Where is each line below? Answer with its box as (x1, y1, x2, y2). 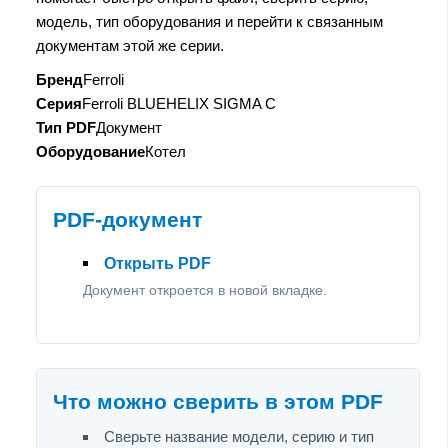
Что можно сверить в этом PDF (53, 389, 383, 414)
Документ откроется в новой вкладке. (83, 281, 327, 298)
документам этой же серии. (36, 36, 224, 54)
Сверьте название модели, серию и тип (104, 427, 374, 445)
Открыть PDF (104, 254, 211, 272)
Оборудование (36, 142, 145, 160)
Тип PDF (36, 118, 96, 136)
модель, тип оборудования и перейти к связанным (36, 12, 383, 30)
